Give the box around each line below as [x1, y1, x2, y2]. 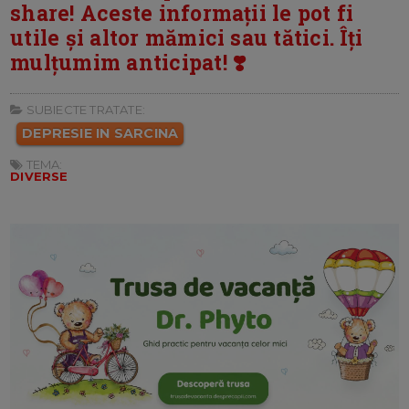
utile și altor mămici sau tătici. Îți [10, 23, 363, 51]
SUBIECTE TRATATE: [23, 101, 145, 117]
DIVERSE [10, 168, 68, 184]
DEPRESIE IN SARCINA [22, 124, 179, 142]
